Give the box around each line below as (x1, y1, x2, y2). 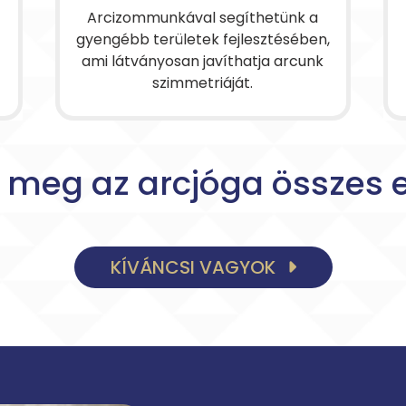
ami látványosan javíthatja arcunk (82, 51, 324, 72)
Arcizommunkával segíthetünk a (87, 7, 319, 28)
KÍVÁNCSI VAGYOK (110, 255, 280, 280)
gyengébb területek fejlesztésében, (75, 29, 330, 50)
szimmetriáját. (152, 72, 254, 93)
